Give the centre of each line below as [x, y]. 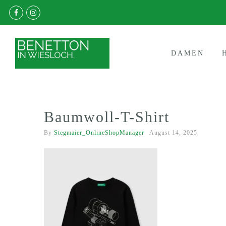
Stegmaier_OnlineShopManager [99, 133]
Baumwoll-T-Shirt [107, 117]
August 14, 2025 [173, 133]
